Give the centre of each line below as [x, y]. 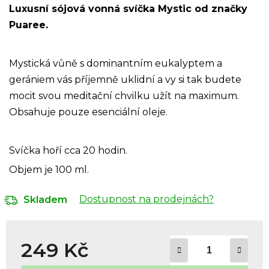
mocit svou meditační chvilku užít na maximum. [124, 95]
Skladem [45, 199]
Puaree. [29, 25]
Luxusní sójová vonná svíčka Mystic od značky [128, 8]
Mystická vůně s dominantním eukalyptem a [116, 63]
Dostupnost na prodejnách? [147, 199]
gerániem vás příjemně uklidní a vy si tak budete [125, 79]
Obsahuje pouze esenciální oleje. [88, 112]
